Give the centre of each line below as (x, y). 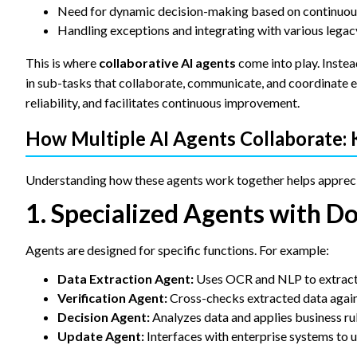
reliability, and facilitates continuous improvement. (163, 102)
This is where (62, 63)
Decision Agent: (104, 317)
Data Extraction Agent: (126, 279)
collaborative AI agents (167, 63)
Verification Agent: (112, 298)
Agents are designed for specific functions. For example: (177, 250)
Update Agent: (101, 336)
